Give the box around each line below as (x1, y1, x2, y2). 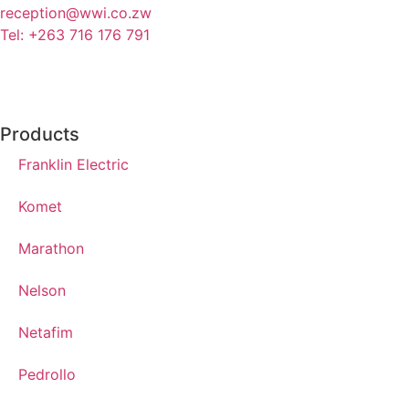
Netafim (18, 322, 73, 341)
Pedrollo (18, 364, 76, 383)
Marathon (18, 238, 84, 257)
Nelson (18, 280, 66, 299)
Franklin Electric (18, 154, 129, 173)
